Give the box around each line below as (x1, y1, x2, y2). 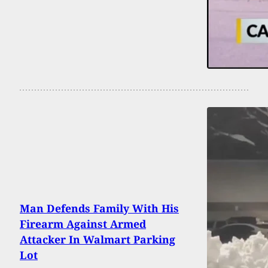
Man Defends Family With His (20, 200, 179, 215)
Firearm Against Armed (20, 216, 146, 231)
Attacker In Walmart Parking (20, 232, 175, 246)
